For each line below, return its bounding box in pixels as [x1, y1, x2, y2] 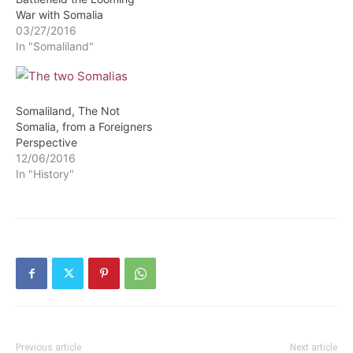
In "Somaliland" [16, 39, 94, 53]
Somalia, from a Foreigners [16, 120, 152, 133]
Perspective [16, 136, 77, 149]
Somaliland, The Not [16, 104, 120, 117]
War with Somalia [16, 8, 103, 21]
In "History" [16, 167, 74, 180]
